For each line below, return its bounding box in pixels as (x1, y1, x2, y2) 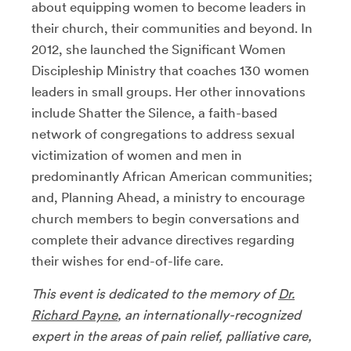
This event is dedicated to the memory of (31, 286, 278, 302)
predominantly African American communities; (31, 168, 313, 184)
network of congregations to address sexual (31, 126, 295, 142)
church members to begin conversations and (31, 211, 299, 226)
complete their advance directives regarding (31, 232, 295, 248)
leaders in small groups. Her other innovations (31, 84, 306, 100)
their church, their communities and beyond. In (31, 20, 313, 36)
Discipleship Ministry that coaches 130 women (31, 63, 309, 78)
